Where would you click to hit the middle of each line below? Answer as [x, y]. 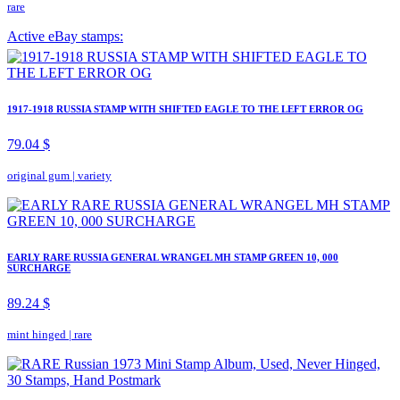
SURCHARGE [39, 268]
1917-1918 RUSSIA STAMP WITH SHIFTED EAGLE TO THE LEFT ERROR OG [185, 109]
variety [95, 176]
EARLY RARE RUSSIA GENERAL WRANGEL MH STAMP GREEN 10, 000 [173, 258]
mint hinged [37, 335]
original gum [38, 176]
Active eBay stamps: [65, 37]
